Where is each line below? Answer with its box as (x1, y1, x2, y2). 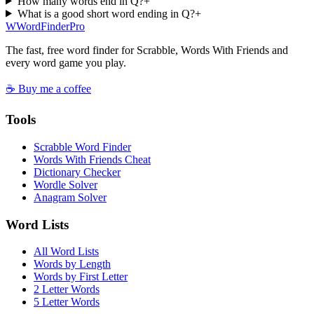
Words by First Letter (34, 271, 128, 283)
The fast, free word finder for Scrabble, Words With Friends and (6, 43, 288, 56)
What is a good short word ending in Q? (17, 7, 195, 20)
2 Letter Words (34, 283, 100, 296)
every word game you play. (6, 56, 126, 69)
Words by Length (34, 258, 111, 271)
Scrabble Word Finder (34, 141, 131, 153)
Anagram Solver (34, 191, 107, 203)
